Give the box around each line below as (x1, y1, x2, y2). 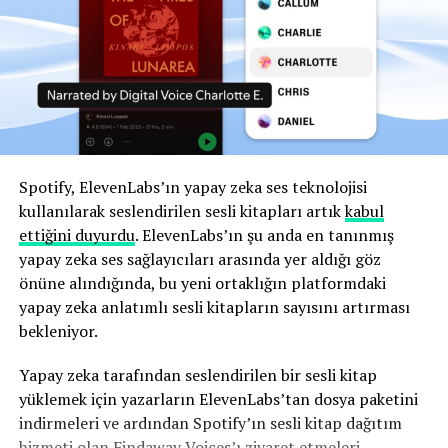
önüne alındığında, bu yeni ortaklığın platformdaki (18, 272, 386, 295)
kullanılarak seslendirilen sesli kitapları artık (18, 200, 345, 223)
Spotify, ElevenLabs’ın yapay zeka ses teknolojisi (18, 176, 367, 199)
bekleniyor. (18, 320, 98, 343)
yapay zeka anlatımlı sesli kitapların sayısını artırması (18, 296, 410, 319)
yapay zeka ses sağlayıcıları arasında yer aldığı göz (18, 248, 381, 271)
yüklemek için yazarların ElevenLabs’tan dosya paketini (18, 388, 418, 411)
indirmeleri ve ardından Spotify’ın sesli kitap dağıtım (18, 412, 402, 435)
